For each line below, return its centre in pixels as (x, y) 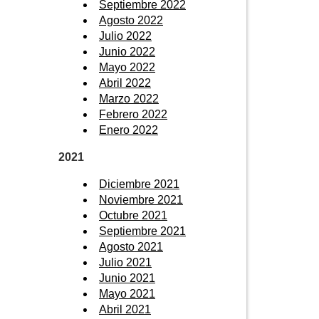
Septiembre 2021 (142, 231)
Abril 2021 (125, 309)
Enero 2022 (129, 130)
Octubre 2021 (133, 215)
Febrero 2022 (133, 114)
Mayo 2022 (127, 67)
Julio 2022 (125, 36)
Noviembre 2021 (141, 199)
